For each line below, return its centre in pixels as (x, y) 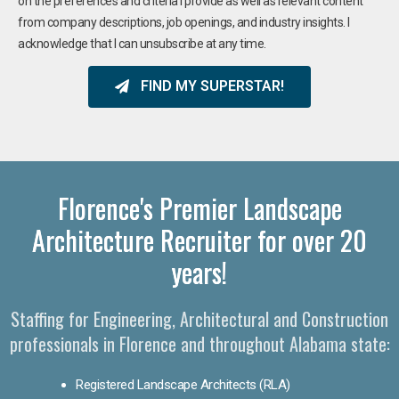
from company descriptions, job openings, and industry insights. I (184, 22)
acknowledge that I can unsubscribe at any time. (142, 43)
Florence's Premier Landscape (199, 208)
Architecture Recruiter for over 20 (199, 240)
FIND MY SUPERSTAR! (212, 86)
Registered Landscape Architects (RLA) (183, 384)
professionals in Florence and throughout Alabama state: (199, 343)
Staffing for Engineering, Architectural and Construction (199, 318)
